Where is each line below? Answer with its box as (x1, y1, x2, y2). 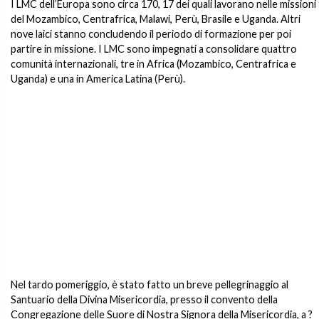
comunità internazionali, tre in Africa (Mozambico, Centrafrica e (11, 58, 296, 70)
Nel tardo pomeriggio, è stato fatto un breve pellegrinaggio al (11, 278, 288, 291)
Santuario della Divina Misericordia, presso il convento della (11, 293, 278, 305)
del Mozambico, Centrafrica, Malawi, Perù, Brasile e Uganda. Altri (11, 13, 300, 25)
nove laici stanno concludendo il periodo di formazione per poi (11, 28, 291, 40)
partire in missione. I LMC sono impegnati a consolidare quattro (11, 43, 297, 55)
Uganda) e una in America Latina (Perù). (11, 73, 185, 85)
